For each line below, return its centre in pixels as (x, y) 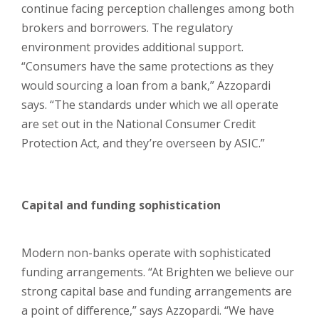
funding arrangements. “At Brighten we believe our (158, 272)
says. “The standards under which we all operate (150, 105)
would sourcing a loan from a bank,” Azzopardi (146, 85)
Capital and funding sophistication (122, 205)
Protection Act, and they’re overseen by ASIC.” (143, 143)
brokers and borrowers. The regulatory (127, 28)
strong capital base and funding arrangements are (157, 291)
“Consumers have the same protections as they (147, 66)
